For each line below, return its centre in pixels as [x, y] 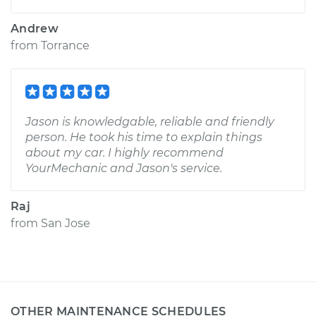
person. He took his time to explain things [144, 137]
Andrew [35, 29]
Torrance [65, 45]
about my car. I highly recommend [124, 153]
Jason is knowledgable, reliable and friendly [150, 122]
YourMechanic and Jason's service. [124, 168]
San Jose [66, 223]
